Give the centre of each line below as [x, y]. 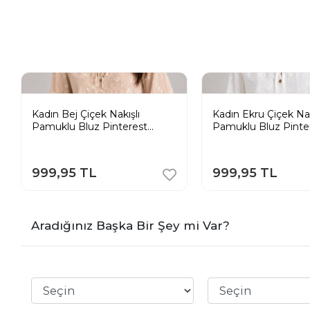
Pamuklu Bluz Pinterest [90, 126]
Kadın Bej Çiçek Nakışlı [86, 114]
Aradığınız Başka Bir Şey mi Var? [131, 225]
